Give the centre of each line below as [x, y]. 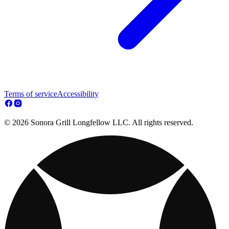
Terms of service [31, 94]
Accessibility [78, 94]
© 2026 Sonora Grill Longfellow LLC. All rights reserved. [99, 123]
